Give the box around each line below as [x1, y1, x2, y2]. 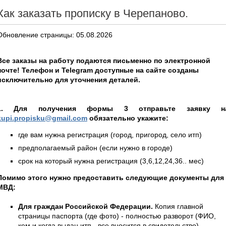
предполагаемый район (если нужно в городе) [18, 143, 173, 152]
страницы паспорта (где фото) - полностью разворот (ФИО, [18, 211, 216, 220]
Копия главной [153, 202, 203, 210]
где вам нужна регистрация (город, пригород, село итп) [18, 130, 202, 139]
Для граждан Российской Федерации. [18, 202, 153, 210]
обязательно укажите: [87, 114, 168, 122]
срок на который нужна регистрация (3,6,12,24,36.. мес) [18, 156, 204, 165]
